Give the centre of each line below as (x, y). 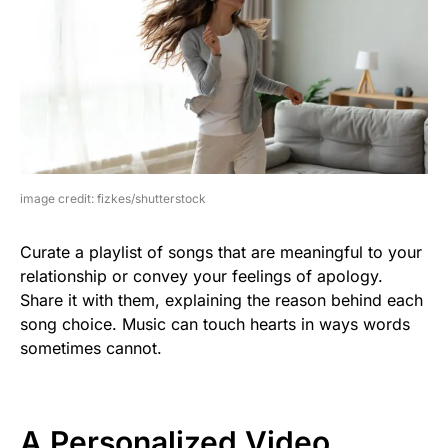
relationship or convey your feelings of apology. (201, 276)
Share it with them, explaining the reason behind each (221, 300)
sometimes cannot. (91, 348)
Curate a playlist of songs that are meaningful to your (221, 252)
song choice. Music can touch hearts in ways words (215, 324)
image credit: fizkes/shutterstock (113, 199)
